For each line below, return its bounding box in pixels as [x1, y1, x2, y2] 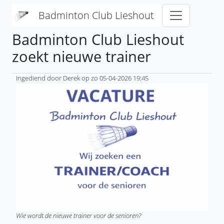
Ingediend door [16, 73, 63, 82]
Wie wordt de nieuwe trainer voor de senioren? [16, 211, 141, 220]
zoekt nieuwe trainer [12, 46, 151, 66]
